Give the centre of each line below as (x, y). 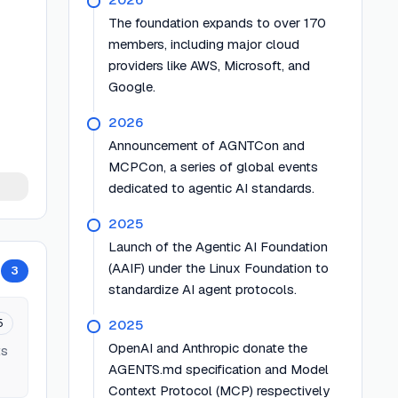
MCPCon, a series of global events (214, 167)
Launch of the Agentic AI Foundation (219, 247)
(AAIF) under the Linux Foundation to (219, 268)
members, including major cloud (204, 44)
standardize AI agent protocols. (203, 289)
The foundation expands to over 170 (218, 23)
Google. (132, 87)
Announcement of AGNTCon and (207, 145)
